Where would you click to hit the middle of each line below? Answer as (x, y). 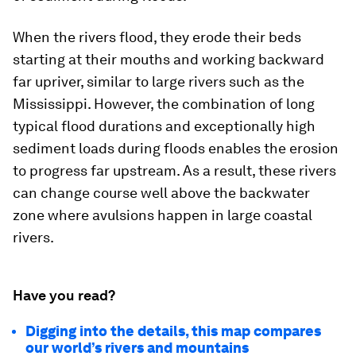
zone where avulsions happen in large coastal (163, 215)
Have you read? (64, 296)
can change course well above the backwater (161, 193)
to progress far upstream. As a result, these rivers (174, 171)
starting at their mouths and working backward (168, 60)
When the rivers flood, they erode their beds (157, 37)
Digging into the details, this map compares (173, 331)
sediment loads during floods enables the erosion (176, 149)
